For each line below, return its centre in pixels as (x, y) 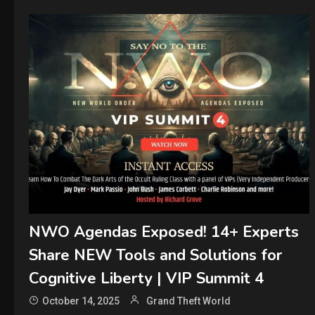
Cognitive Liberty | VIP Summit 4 (146, 279)
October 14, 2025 (81, 301)
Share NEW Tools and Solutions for (155, 256)
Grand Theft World (188, 301)
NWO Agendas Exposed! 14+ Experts (163, 232)
